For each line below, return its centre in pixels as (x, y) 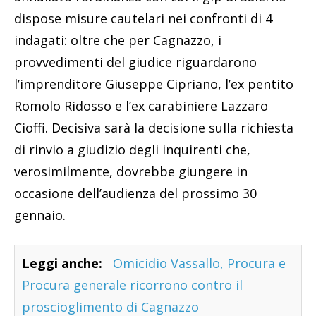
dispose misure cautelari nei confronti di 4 (143, 18)
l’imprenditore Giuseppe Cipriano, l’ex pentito (154, 84)
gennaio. (40, 215)
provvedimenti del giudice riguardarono (135, 62)
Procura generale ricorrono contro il (132, 285)
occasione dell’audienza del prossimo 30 (135, 193)
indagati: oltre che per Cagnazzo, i (118, 40)
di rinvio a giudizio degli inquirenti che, (132, 149)
